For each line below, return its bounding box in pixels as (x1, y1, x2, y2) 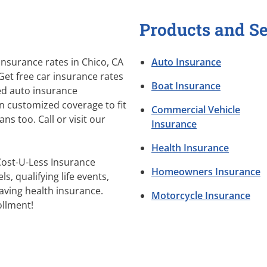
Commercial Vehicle (151, 103, 240, 117)
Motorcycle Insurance (151, 189, 250, 203)
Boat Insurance (151, 79, 221, 93)
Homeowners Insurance (151, 165, 260, 179)
